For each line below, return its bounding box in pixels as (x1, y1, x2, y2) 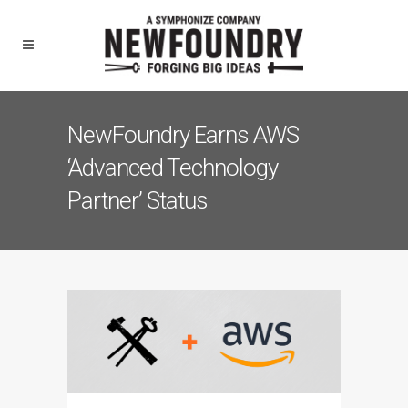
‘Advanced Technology (67, 154, 278, 181)
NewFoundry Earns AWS (67, 121, 299, 148)
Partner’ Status (67, 187, 208, 214)
